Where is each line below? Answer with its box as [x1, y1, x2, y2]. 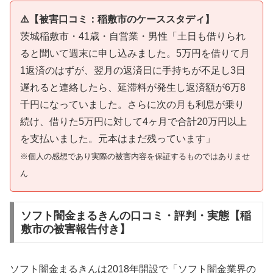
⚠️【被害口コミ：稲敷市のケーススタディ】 [20, 13, 214, 24]
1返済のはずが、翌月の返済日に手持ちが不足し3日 [20, 65, 246, 76]
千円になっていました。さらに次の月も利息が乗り [20, 99, 244, 110]
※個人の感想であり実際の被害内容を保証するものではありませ [20, 151, 250, 161]
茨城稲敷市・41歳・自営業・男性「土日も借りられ [20, 30, 246, 41]
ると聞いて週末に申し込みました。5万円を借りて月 [20, 48, 250, 58]
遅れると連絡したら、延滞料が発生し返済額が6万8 [20, 82, 246, 93]
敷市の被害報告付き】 [20, 222, 130, 235]
